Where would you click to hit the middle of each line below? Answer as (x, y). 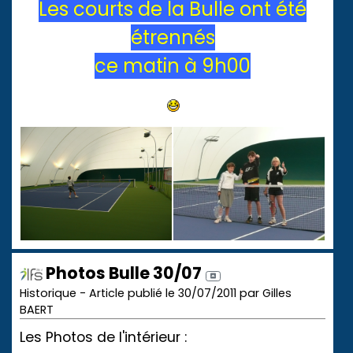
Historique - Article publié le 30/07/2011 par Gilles (156, 293)
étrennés (173, 37)
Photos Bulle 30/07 (122, 273)
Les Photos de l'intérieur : (103, 337)
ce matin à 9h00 (173, 65)
